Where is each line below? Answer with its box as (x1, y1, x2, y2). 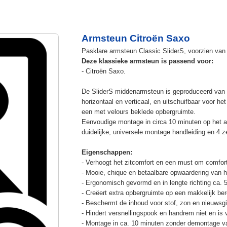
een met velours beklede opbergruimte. (81, 107, 196, 116)
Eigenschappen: (81, 148, 132, 156)
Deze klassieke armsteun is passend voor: (81, 57, 213, 65)
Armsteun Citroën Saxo (81, 32, 190, 44)
